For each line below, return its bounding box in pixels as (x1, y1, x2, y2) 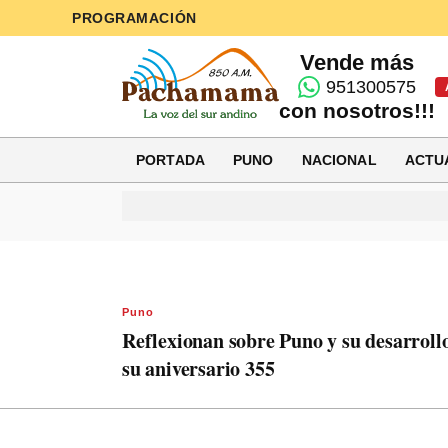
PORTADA (136, 151, 205, 168)
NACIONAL (301, 151, 377, 168)
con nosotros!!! (279, 99, 436, 122)
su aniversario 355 (122, 354, 275, 383)
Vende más (300, 50, 415, 75)
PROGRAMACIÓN (72, 10, 197, 26)
